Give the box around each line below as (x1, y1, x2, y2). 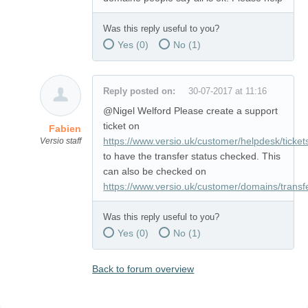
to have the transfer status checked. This (103, 151, 281, 162)
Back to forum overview (92, 263, 195, 274)
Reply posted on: (103, 86, 179, 96)
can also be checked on (103, 166, 207, 177)
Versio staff (39, 136, 81, 146)
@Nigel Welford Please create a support (103, 105, 278, 116)
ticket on (103, 120, 140, 131)
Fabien (48, 123, 81, 134)
